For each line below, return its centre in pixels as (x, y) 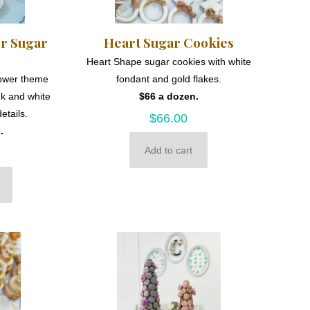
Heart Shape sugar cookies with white (168, 62)
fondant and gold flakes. (168, 79)
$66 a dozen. (168, 97)
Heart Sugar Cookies (168, 43)
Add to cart (169, 151)
